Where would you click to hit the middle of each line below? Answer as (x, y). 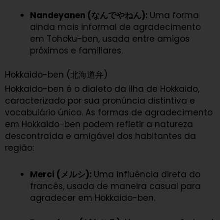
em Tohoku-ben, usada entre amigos (110, 39)
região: (19, 148)
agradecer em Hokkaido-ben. (93, 198)
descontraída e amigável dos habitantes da (100, 136)
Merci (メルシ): (62, 175)
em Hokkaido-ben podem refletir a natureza (99, 124)
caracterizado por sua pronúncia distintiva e (100, 101)
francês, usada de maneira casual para (115, 186)
